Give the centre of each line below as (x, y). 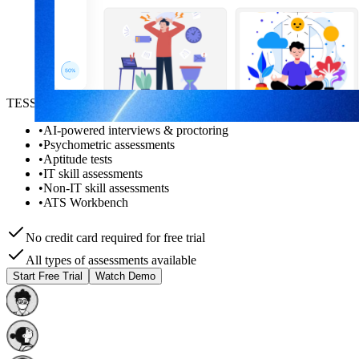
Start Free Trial (48, 276)
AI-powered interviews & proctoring (136, 130)
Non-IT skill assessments (106, 188)
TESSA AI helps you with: (75, 103)
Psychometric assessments (109, 144)
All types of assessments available (111, 260)
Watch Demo (125, 276)
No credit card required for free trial (115, 237)
